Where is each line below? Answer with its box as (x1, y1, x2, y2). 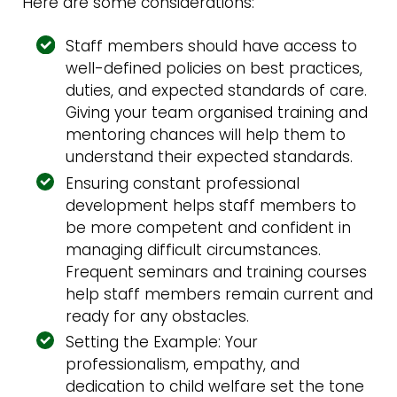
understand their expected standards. (66, 146, 354, 168)
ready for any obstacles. (66, 305, 250, 327)
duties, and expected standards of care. (66, 80, 368, 102)
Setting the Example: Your (66, 331, 259, 353)
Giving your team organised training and (66, 102, 369, 124)
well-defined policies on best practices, (66, 58, 363, 80)
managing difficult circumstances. (66, 238, 322, 261)
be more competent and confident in (66, 216, 352, 238)
